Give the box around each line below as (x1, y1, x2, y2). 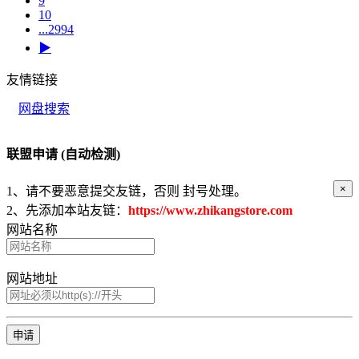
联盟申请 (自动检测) (6, 147, 120, 162)
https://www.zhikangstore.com (128, 203, 292, 217)
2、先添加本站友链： (6, 203, 128, 217)
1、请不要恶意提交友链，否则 (6, 184, 179, 198)
